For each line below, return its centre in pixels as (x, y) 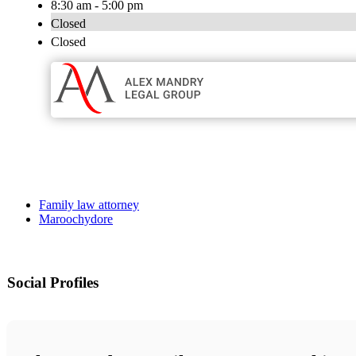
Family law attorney (89, 205)
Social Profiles (53, 283)
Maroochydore (76, 219)
